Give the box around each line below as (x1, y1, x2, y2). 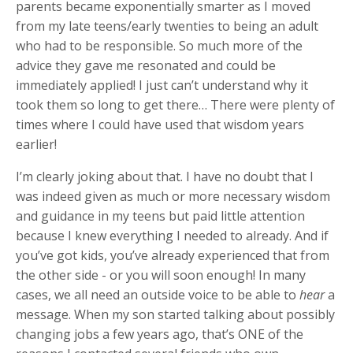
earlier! (16, 135, 57, 153)
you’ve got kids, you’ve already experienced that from (16, 246, 329, 264)
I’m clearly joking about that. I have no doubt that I (16, 167, 314, 185)
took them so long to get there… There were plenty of (16, 95, 335, 113)
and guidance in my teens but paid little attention (16, 206, 305, 225)
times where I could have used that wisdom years (16, 115, 304, 133)
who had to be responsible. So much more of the (16, 36, 303, 54)
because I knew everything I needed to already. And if (16, 226, 329, 244)
